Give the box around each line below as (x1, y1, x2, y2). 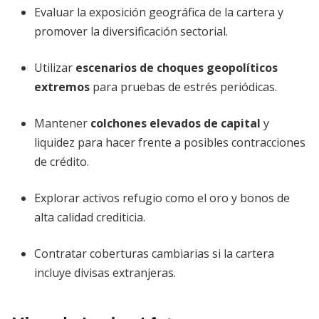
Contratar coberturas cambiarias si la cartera (34, 246, 274, 261)
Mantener (34, 115, 90, 131)
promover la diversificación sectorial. (34, 23, 228, 39)
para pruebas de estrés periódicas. (90, 79, 277, 95)
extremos (34, 79, 90, 95)
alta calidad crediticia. (34, 209, 145, 225)
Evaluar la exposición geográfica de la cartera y (34, 4, 283, 20)
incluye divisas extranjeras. (34, 265, 176, 281)
